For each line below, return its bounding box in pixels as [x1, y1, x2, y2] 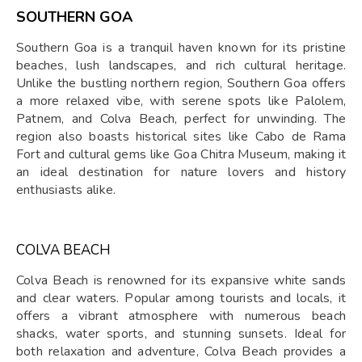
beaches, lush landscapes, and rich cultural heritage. [16, 57, 346, 75]
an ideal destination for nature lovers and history [16, 163, 346, 182]
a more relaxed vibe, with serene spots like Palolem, [16, 92, 346, 111]
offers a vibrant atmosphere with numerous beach [16, 307, 346, 326]
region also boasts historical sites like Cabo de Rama [16, 128, 346, 146]
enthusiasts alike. [16, 181, 116, 200]
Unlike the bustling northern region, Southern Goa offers [16, 74, 346, 93]
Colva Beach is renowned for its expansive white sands [16, 271, 346, 290]
